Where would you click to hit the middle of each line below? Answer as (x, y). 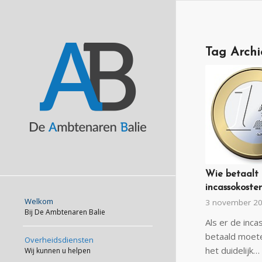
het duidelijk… (232, 251)
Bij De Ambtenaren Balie (65, 212)
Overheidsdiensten (59, 240)
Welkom (39, 201)
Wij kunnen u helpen (58, 251)
